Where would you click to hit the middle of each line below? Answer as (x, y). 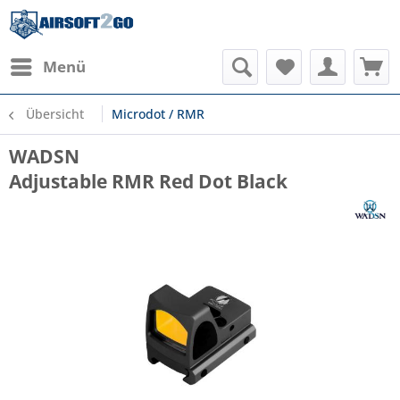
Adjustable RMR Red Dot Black (148, 181)
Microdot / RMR (158, 114)
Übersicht (55, 114)
